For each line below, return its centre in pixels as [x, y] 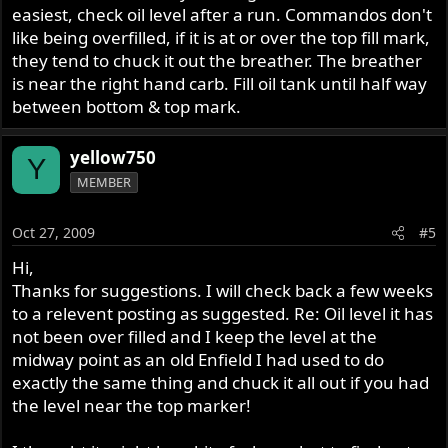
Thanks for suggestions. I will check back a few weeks [223, 291]
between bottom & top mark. [127, 106]
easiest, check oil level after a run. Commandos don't [222, 14]
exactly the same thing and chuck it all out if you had [221, 383]
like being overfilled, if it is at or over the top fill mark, [221, 37]
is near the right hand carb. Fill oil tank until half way [220, 83]
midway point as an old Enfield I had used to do [198, 360]
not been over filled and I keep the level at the [195, 337]
